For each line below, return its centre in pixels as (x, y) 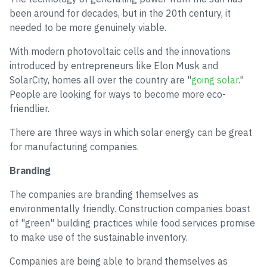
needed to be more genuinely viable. (88, 27)
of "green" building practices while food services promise (132, 223)
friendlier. (30, 108)
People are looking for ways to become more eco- (118, 94)
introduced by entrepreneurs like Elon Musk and (114, 66)
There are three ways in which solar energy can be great (131, 132)
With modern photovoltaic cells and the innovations (120, 51)
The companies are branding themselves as (104, 194)
